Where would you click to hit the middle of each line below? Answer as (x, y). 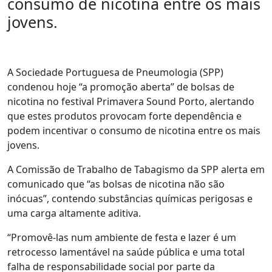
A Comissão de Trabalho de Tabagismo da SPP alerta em (136, 169)
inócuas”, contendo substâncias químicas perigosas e (130, 199)
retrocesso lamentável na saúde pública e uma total (126, 252)
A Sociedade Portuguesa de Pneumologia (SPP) (115, 72)
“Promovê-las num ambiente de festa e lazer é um (122, 237)
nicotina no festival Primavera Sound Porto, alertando (131, 101)
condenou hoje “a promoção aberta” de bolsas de (121, 87)
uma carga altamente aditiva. (74, 213)
